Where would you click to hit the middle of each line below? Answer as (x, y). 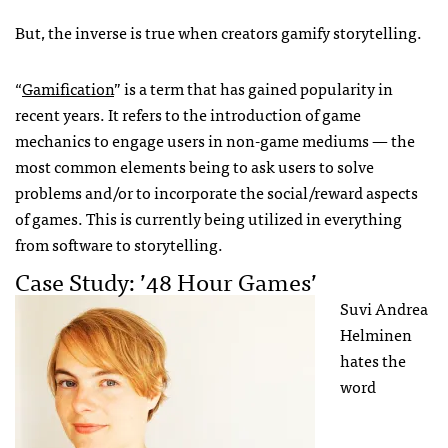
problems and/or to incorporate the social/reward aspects (216, 191)
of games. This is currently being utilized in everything (208, 217)
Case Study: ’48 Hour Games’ (166, 280)
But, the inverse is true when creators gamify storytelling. (218, 31)
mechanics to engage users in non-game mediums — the (215, 139)
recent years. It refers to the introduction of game (188, 113)
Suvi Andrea (384, 307)
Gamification (68, 87)
